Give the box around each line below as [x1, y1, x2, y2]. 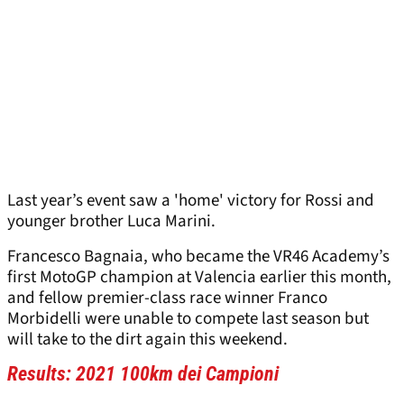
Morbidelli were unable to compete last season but [7, 307, 369, 332]
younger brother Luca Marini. [7, 209, 216, 234]
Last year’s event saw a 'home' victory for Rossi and [7, 188, 374, 214]
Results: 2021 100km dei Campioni [7, 363, 279, 386]
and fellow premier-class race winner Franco [7, 286, 327, 311]
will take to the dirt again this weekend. [7, 327, 288, 353]
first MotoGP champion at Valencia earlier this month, [7, 265, 391, 290]
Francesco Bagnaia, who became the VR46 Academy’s [7, 244, 390, 270]
